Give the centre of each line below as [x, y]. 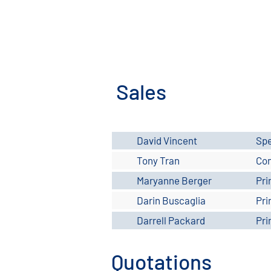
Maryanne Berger [174, 180]
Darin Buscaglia [171, 200]
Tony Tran [158, 160]
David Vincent [167, 140]
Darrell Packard [171, 220]
